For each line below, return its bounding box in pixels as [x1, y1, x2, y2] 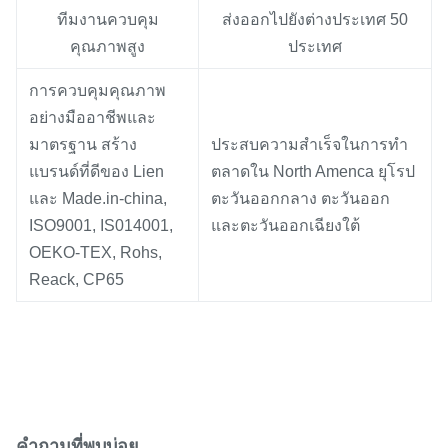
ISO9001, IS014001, [29, 217, 173, 235]
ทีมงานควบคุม [56, 11, 159, 29]
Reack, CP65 [29, 271, 124, 289]
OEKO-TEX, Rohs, [29, 244, 162, 262]
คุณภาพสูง [70, 38, 145, 56]
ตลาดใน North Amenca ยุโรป [211, 163, 415, 181]
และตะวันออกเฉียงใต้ [211, 217, 360, 235]
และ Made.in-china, [29, 190, 167, 208]
